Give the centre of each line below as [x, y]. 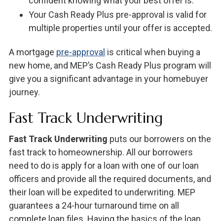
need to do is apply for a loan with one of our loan [104, 165]
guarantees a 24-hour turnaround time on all [94, 205]
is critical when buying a [152, 52]
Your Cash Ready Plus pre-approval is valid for [117, 14]
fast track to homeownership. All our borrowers [101, 152]
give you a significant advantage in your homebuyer [108, 78]
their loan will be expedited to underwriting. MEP [102, 192]
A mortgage [32, 52]
